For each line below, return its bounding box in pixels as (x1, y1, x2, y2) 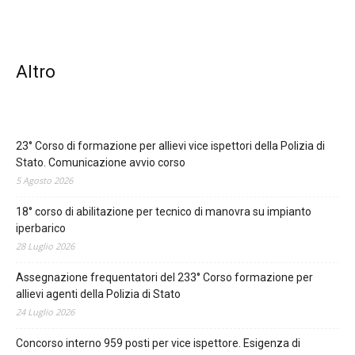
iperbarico (16, 221, 66, 235)
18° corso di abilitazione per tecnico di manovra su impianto (16, 204, 311, 218)
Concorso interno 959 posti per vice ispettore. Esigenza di (16, 336, 300, 349)
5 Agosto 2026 (16, 174, 73, 186)
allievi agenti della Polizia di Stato (16, 287, 181, 300)
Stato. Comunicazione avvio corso (16, 155, 185, 169)
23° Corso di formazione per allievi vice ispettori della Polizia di (16, 139, 325, 152)
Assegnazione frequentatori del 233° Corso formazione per (16, 270, 313, 284)
